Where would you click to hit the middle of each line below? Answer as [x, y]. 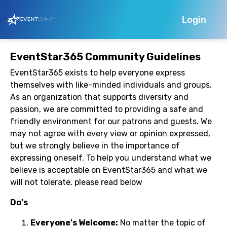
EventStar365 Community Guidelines [105, 57]
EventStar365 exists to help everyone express [98, 73]
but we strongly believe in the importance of [95, 146]
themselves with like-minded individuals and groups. [111, 85]
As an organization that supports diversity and [99, 97]
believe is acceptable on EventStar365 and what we [109, 170]
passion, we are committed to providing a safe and [107, 109]
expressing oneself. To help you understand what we [111, 158]
